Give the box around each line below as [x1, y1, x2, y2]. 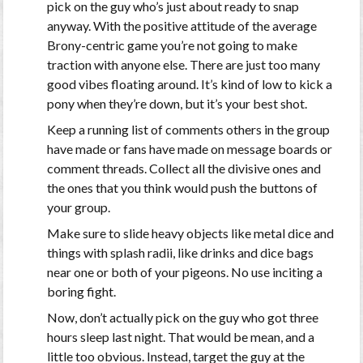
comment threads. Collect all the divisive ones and [46, 160, 321, 176]
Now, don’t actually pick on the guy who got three [46, 310, 318, 326]
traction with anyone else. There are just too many [46, 56, 320, 72]
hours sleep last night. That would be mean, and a [46, 329, 314, 345]
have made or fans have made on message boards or [46, 140, 332, 156]
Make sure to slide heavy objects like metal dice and [46, 225, 334, 241]
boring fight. [46, 284, 116, 300]
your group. [46, 199, 110, 215]
